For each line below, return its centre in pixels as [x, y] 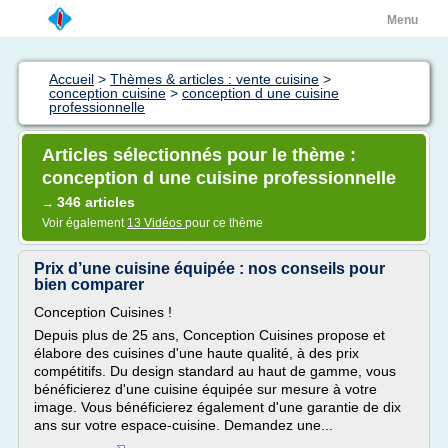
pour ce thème [224, 223]
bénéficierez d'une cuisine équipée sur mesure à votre [205, 389]
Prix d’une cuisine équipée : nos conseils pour [209, 268]
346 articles [96, 202]
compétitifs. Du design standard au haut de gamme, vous [215, 371]
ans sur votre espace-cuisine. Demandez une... [183, 425]
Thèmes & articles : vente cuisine [214, 79]
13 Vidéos [156, 223]
